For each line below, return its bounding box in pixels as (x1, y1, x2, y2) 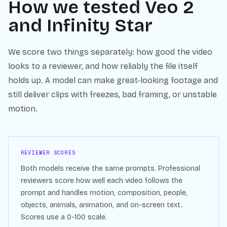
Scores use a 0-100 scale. (21, 213, 107, 221)
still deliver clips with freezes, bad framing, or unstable (8, 90, 217, 99)
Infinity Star (47, 15, 153, 36)
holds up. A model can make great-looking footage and (8, 75, 218, 85)
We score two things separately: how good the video (8, 47, 212, 57)
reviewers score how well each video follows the (21, 176, 182, 185)
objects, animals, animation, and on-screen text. (21, 201, 182, 209)
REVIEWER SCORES (21, 149, 75, 156)
